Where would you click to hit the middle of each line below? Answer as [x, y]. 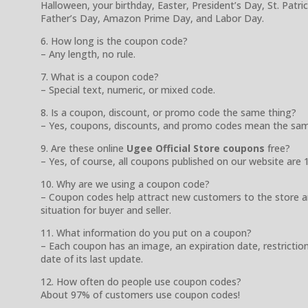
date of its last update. [92, 258]
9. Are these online [84, 148]
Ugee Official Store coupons [196, 148]
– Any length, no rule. [88, 54]
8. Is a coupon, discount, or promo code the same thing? [168, 112]
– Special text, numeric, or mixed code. [128, 89]
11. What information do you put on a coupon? [146, 232]
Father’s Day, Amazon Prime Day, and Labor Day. [152, 18]
